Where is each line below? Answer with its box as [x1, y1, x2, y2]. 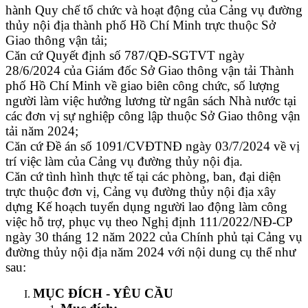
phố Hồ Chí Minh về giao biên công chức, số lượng [5, 78, 280, 93]
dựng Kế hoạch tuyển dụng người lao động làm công [5, 199, 287, 214]
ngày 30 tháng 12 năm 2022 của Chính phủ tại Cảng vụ [5, 229, 302, 244]
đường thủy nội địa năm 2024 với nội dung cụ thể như [5, 244, 296, 259]
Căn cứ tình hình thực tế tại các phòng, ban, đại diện [5, 168, 281, 184]
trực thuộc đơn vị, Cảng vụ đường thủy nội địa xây [5, 184, 276, 199]
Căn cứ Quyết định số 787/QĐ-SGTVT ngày [5, 47, 245, 63]
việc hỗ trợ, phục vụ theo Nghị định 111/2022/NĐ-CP [5, 214, 292, 229]
